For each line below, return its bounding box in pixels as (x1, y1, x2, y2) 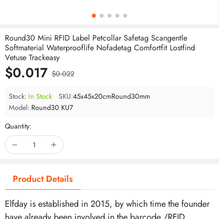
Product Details (13, 173, 73, 185)
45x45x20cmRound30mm (73, 91, 150, 101)
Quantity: (5, 121, 31, 131)
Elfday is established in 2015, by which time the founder (5, 197, 210, 210)
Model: (9, 103, 29, 112)
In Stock (28, 91, 52, 101)
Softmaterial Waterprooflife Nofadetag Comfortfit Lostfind (5, 42, 195, 53)
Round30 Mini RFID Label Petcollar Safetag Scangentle (5, 32, 187, 44)
